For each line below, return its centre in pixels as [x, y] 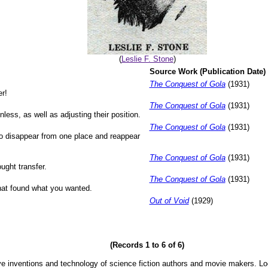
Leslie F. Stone [147, 59]
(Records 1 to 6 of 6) [147, 245]
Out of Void [169, 201]
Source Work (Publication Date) [207, 71]
